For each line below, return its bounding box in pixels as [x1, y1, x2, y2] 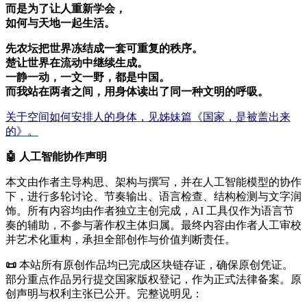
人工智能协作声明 [19, 151, 107, 163]
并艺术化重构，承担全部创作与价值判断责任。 [5, 234, 236, 246]
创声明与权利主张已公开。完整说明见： [5, 288, 203, 300]
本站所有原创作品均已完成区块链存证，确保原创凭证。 [16, 259, 293, 271]
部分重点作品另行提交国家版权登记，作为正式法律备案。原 [5, 273, 302, 286]
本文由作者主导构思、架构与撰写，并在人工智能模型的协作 [5, 176, 302, 188]
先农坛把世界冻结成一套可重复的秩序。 [5, 42, 203, 55]
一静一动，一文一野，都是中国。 [5, 71, 170, 84]
